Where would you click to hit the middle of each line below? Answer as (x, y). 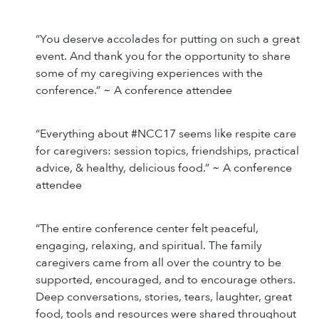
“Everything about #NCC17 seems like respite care (166, 134)
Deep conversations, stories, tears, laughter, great (164, 297)
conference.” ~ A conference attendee (134, 90)
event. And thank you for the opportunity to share (163, 56)
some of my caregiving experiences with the (149, 73)
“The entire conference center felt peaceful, (147, 228)
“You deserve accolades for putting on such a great (168, 39)
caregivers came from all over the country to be (158, 262)
